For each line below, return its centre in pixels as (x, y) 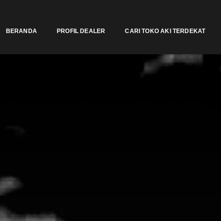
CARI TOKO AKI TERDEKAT (165, 31)
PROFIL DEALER (81, 31)
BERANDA (21, 31)
